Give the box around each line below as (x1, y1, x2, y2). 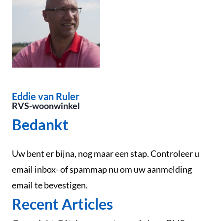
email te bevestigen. (12, 179, 89, 190)
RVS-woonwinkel (12, 100, 80, 111)
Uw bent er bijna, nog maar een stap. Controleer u (12, 147, 199, 159)
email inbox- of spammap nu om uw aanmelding (12, 163, 192, 175)
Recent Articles (12, 194, 113, 213)
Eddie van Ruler (12, 90, 79, 102)
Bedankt (12, 115, 69, 133)
